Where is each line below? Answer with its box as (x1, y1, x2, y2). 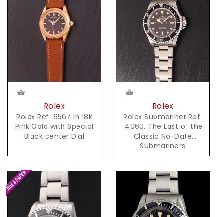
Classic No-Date (133, 131, 192, 141)
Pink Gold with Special (15, 122, 93, 132)
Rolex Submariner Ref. (124, 112, 202, 122)
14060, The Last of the (123, 122, 203, 132)
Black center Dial (24, 131, 85, 141)
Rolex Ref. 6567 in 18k (16, 112, 92, 122)
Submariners (140, 141, 186, 151)
